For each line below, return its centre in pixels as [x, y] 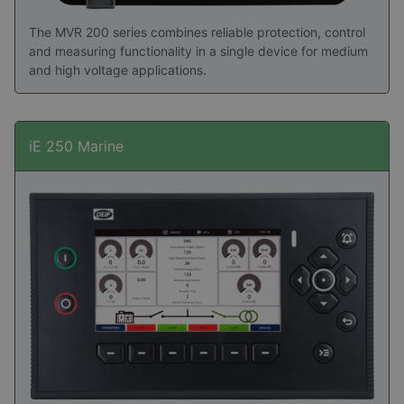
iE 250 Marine [76, 147]
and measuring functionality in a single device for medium [198, 51]
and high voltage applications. [118, 70]
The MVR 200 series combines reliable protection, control [197, 32]
